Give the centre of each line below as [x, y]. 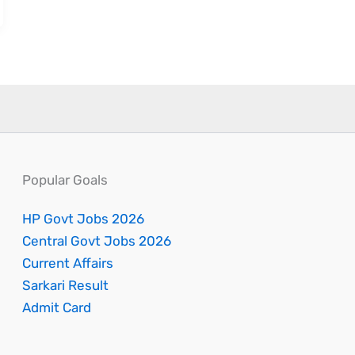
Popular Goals [65, 179]
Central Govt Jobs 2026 [97, 241]
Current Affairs [68, 263]
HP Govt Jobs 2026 [84, 219]
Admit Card [57, 307]
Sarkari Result [66, 285]
